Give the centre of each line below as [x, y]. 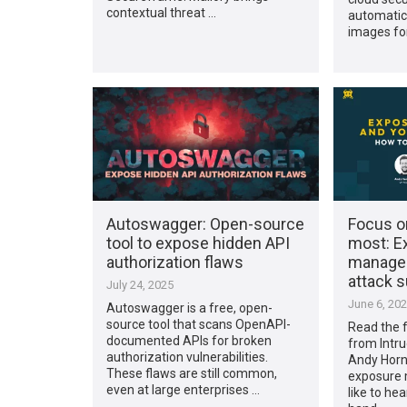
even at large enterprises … [184, 389]
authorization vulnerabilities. [188, 357]
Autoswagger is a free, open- [190, 308]
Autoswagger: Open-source [206, 223]
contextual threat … [162, 12]
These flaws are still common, [192, 373]
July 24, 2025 [140, 284]
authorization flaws [175, 262]
